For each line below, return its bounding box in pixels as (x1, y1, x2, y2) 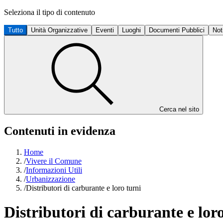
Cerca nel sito (159, 106, 199, 113)
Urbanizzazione (26, 174, 75, 183)
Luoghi (122, 26, 141, 34)
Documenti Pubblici (149, 26, 205, 34)
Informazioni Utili (26, 165, 82, 174)
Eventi (96, 26, 114, 34)
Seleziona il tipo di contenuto (4, 8, 95, 16)
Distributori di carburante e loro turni (26, 183, 141, 192)
